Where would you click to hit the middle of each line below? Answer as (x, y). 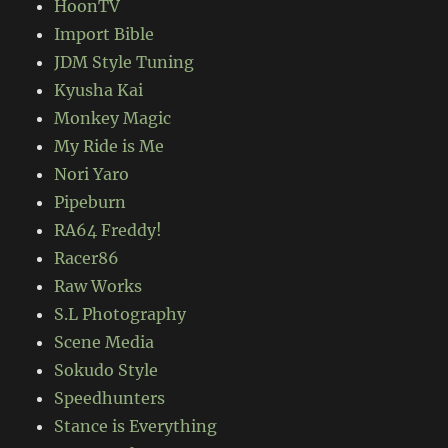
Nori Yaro (92, 174)
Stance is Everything (136, 426)
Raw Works (98, 286)
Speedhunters (110, 398)
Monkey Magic (113, 118)
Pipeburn (90, 202)
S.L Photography (120, 314)
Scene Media (104, 342)
